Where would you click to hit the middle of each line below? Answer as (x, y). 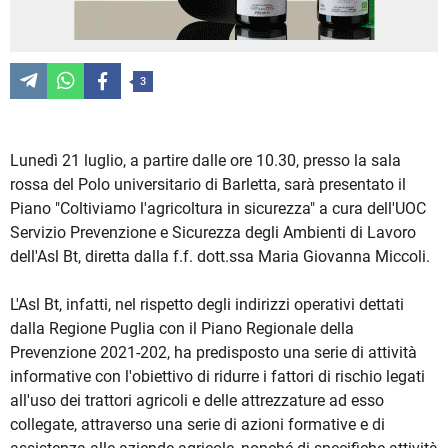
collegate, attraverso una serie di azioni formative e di (197, 425)
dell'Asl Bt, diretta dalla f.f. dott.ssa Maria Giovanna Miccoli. (220, 257)
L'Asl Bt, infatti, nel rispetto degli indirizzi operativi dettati (207, 305)
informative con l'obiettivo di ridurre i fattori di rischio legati (217, 377)
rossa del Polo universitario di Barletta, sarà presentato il (208, 185)
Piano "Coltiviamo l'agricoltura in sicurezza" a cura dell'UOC (218, 209)
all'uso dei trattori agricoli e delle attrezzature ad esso (197, 401)
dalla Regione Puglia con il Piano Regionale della (182, 329)
